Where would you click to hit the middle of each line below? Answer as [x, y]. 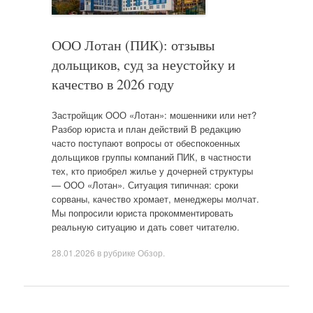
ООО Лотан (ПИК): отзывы [133, 45]
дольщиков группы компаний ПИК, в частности [151, 156]
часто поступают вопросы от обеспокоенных [146, 143]
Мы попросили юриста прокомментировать [142, 212]
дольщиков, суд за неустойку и [143, 65]
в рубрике [116, 253]
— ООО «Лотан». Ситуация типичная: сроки [145, 184]
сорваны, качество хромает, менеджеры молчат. [155, 198]
